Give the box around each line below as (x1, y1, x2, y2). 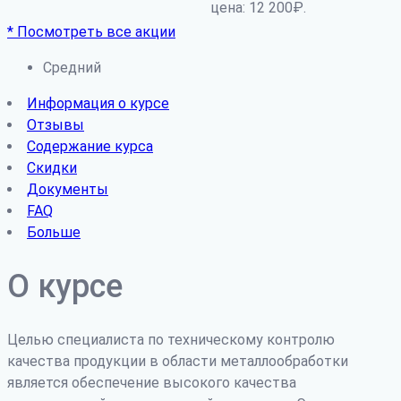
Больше (27, 223, 81, 241)
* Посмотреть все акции (7, 22, 175, 40)
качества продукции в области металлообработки (7, 352, 348, 370)
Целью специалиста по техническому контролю (7, 330, 335, 348)
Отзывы (27, 115, 84, 133)
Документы (27, 180, 108, 198)
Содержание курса (27, 137, 153, 155)
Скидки (27, 158, 77, 176)
